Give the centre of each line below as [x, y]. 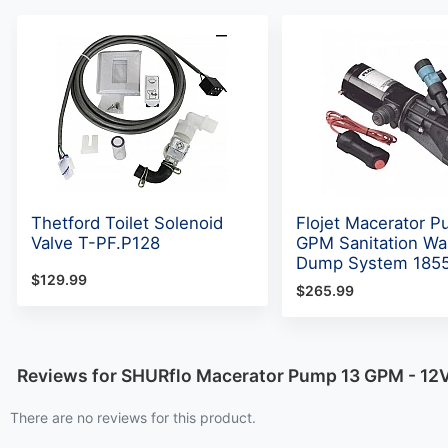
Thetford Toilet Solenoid [127, 222]
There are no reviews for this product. [133, 417]
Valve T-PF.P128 [95, 242]
